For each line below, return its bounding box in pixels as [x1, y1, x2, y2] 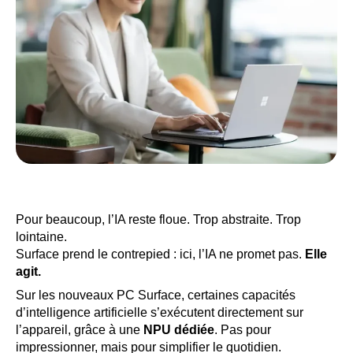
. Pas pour [214, 323, 271, 336]
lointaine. [16, 230, 67, 243]
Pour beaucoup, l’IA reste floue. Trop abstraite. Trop [16, 213, 301, 226]
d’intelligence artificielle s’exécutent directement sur [16, 306, 303, 319]
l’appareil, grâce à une [16, 323, 143, 336]
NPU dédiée [143, 323, 214, 336]
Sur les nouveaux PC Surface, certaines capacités [16, 288, 295, 302]
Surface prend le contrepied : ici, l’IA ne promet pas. [16, 247, 305, 261]
